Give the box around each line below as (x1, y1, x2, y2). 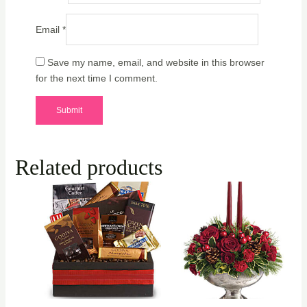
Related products (14, 154, 162, 180)
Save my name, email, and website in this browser (47, 56, 265, 68)
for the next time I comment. (35, 72, 158, 84)
